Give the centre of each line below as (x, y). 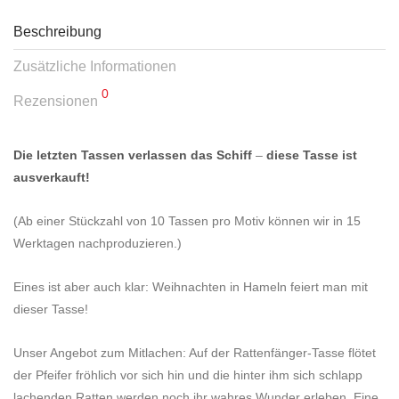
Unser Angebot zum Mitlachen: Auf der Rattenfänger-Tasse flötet (195, 353)
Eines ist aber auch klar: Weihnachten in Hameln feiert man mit (191, 287)
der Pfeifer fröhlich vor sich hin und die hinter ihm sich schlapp (188, 375)
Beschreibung (57, 32)
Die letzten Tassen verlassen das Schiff (133, 155)
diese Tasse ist (312, 155)
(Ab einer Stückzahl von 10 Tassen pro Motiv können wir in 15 (187, 221)
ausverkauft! (52, 178)
